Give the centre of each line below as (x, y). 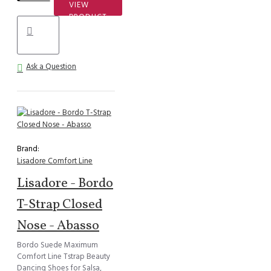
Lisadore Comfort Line (55, 161)
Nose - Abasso (58, 226)
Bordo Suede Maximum (57, 245)
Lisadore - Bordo (65, 184)
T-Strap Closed (60, 205)
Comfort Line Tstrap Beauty (64, 257)
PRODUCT (88, 17)
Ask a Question (51, 67)
